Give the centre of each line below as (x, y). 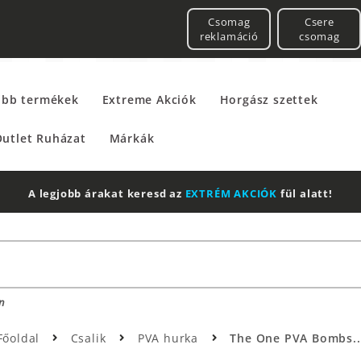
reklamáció (229, 36)
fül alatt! (305, 194)
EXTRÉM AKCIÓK (231, 194)
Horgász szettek (269, 100)
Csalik (90, 338)
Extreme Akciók (149, 100)
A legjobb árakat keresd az (107, 194)
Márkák (132, 138)
